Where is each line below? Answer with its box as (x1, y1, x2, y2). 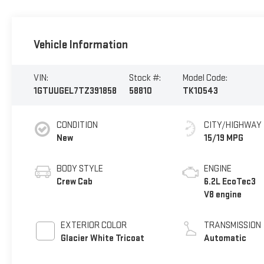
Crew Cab (56, 176, 93, 187)
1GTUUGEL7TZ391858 (33, 85, 117, 97)
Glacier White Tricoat (60, 232, 144, 244)
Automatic (203, 232, 246, 244)
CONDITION (56, 119, 98, 131)
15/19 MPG (203, 132, 243, 144)
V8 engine (203, 189, 242, 200)
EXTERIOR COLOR (60, 219, 127, 231)
